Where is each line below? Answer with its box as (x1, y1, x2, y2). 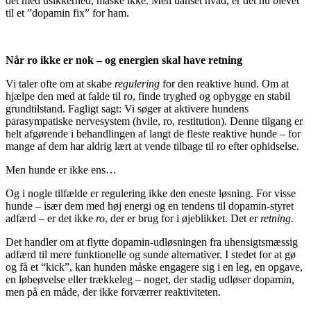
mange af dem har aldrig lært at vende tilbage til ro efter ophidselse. (6, 140, 299, 152)
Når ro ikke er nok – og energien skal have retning (6, 53, 242, 66)
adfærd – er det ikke (6, 212, 96, 224)
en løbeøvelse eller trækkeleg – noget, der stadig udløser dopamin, (6, 273, 294, 285)
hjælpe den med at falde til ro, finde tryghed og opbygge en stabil (6, 90, 290, 102)
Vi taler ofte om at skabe (6, 77, 115, 90)
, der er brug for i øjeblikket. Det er (105, 212, 260, 224)
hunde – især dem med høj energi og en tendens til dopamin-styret (6, 199, 294, 212)
